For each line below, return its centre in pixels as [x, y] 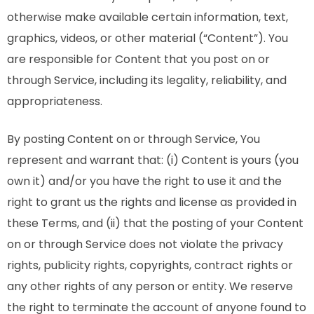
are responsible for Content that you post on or [138, 59]
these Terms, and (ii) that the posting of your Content [155, 223]
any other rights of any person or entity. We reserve [150, 286]
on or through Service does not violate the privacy [145, 244]
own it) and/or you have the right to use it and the [144, 181]
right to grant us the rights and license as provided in [152, 202]
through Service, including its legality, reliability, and [147, 80]
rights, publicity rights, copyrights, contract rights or [150, 265]
